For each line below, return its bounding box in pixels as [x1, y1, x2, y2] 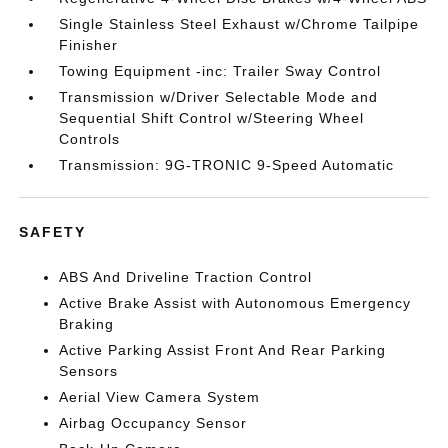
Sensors [59, 363, 119, 379]
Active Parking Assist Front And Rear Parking [59, 342, 387, 358]
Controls [59, 131, 121, 147]
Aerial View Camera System [59, 389, 261, 405]
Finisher [59, 37, 119, 53]
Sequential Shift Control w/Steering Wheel [59, 110, 365, 126]
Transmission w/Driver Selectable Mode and [59, 89, 379, 105]
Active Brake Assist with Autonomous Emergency [59, 295, 412, 311]
